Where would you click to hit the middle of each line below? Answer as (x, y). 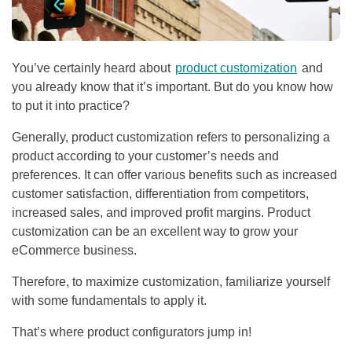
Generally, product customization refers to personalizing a (171, 137)
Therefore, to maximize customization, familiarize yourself (171, 281)
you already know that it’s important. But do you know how (172, 86)
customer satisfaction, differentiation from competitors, (160, 193)
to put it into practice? (71, 105)
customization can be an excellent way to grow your (155, 231)
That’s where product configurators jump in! (132, 332)
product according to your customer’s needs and (145, 156)
